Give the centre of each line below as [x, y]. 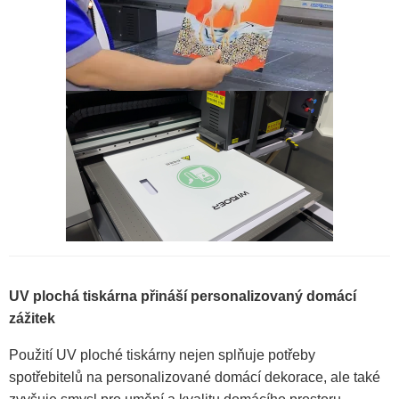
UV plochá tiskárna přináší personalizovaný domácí [183, 297]
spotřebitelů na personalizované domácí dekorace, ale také [195, 378]
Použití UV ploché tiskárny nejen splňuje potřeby [162, 355]
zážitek [32, 319]
